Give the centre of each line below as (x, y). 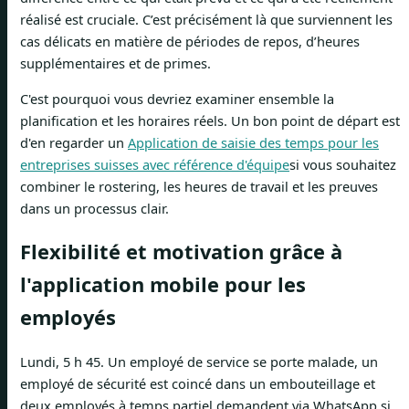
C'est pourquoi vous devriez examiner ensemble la (177, 99)
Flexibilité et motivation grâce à (181, 252)
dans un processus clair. (94, 208)
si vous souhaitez (343, 164)
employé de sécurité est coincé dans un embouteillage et (198, 384)
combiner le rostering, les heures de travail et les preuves (199, 186)
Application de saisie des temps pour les (253, 142)
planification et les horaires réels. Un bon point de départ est (210, 121)
